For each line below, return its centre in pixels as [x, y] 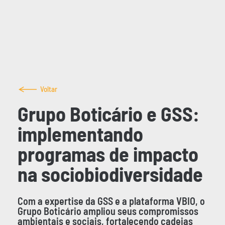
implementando [80, 133]
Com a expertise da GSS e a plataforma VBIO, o [111, 201]
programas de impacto [108, 153]
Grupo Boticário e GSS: [108, 113]
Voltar [49, 89]
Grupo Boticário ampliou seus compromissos [108, 211]
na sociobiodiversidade [110, 174]
